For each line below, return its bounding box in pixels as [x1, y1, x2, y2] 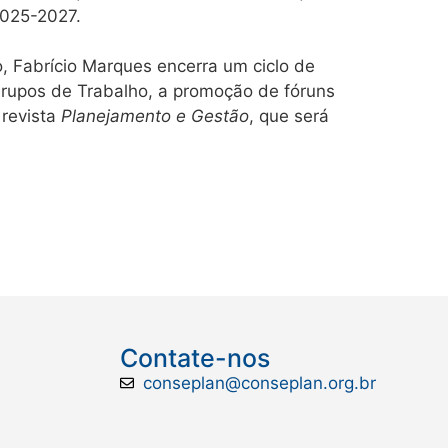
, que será [249, 105, 329, 126]
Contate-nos [120, 342, 271, 373]
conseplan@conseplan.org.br [142, 372, 376, 393]
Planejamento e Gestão [61, 105, 249, 126]
